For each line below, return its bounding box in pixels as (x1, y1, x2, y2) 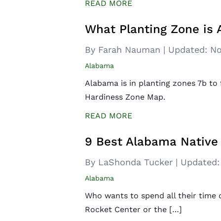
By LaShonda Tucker (85, 157, 176, 167)
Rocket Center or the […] (85, 205, 182, 214)
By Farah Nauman (85, 44, 163, 55)
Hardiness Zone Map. (85, 92, 165, 102)
